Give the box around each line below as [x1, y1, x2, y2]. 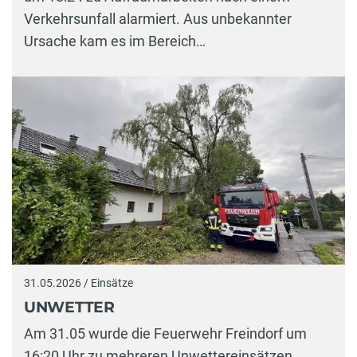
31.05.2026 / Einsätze [24, 277, 133, 290]
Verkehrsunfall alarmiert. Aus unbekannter [24, 10, 292, 28]
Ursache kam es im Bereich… [24, 33, 206, 50]
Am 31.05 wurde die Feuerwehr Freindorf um [24, 325, 307, 343]
